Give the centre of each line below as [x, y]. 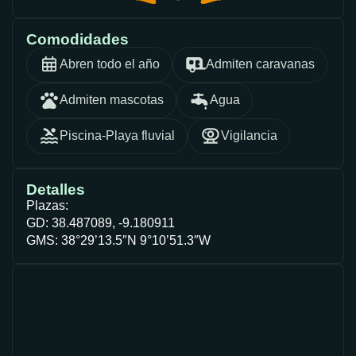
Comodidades [77, 39]
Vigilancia [249, 136]
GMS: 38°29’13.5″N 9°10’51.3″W [118, 240]
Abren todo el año [110, 64]
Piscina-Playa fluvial [117, 136]
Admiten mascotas [112, 100]
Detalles [56, 189]
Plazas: [47, 205]
